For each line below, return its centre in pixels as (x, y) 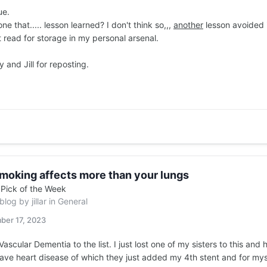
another (188, 25)
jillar (39, 201)
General (73, 201)
